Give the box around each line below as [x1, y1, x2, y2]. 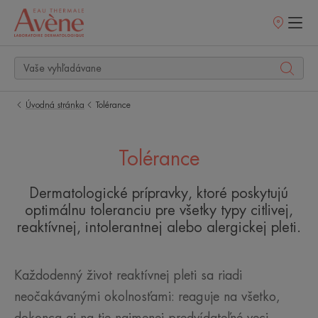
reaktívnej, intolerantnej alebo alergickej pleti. [16, 220, 301, 235]
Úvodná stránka [26, 101, 84, 109]
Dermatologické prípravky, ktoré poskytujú [29, 186, 289, 201]
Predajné [270, 23, 302, 32]
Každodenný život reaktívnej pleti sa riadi [14, 269, 242, 282]
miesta [270, 33, 292, 42]
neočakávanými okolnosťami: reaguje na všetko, [14, 290, 280, 303]
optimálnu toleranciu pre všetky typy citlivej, [24, 203, 293, 218]
